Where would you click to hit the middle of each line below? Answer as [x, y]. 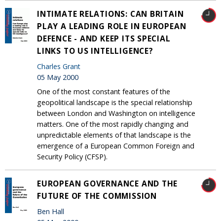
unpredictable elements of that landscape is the [114, 135]
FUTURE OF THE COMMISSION [97, 196]
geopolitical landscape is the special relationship [115, 103]
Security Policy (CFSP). [72, 157]
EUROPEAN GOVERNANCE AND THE [108, 184]
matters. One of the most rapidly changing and [113, 124]
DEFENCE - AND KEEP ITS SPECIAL [104, 39]
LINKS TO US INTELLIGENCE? [95, 51]
